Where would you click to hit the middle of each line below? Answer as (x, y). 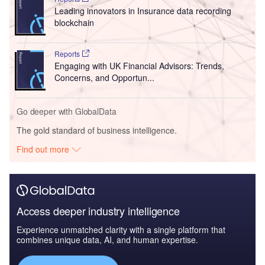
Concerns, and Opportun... (104, 77)
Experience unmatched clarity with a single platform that (121, 229)
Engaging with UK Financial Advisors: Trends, (139, 65)
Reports (68, 53)
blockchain (74, 22)
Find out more (44, 149)
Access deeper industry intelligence (98, 210)
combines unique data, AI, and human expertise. (107, 239)
